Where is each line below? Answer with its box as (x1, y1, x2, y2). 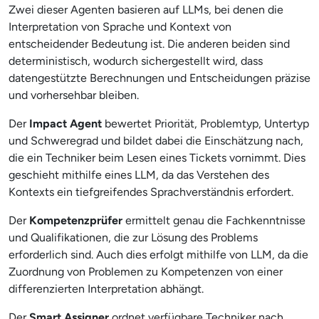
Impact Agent (29, 116, 102, 130)
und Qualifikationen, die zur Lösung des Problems (9, 230, 258, 244)
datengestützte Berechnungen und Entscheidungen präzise (9, 70, 310, 85)
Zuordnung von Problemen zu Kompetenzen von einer (9, 264, 283, 278)
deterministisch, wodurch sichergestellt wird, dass (9, 53, 263, 68)
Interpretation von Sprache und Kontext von (9, 19, 231, 33)
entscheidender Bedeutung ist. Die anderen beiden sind (9, 36, 290, 51)
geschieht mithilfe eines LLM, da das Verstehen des (9, 167, 269, 182)
